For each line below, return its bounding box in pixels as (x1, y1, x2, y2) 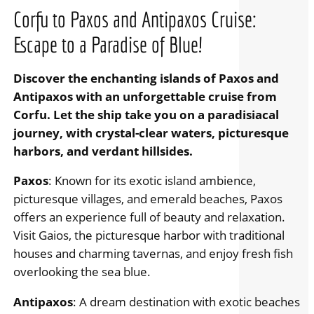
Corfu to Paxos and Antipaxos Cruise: (13, 6, 257, 32)
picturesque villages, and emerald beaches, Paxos (13, 191, 282, 207)
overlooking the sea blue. (13, 264, 151, 280)
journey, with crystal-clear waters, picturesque (13, 124, 289, 141)
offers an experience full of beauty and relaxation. (13, 209, 285, 226)
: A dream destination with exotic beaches (72, 294, 300, 310)
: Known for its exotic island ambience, (48, 172, 256, 189)
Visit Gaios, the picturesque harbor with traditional (13, 227, 285, 244)
